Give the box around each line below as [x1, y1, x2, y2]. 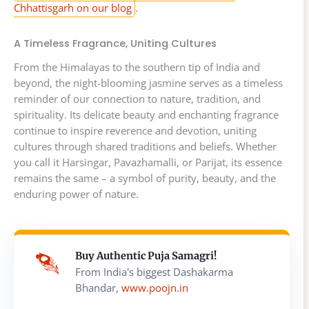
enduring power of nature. [14, 186, 139, 201]
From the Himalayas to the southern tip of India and [14, 59, 260, 74]
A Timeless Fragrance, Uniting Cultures [14, 37, 217, 51]
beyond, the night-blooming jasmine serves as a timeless [14, 75, 283, 90]
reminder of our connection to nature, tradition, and [14, 91, 261, 106]
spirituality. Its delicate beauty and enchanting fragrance [14, 107, 279, 121]
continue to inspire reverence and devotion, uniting [14, 123, 257, 137]
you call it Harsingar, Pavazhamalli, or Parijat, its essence [14, 154, 282, 169]
